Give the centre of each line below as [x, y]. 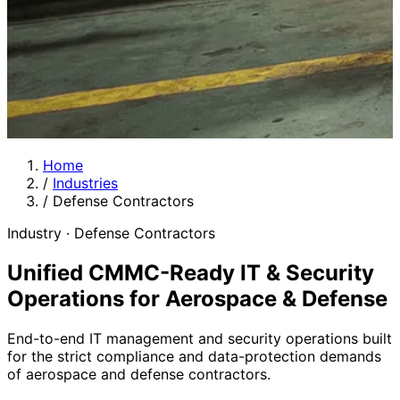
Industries [85, 183]
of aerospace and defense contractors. [139, 374]
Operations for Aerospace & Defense [197, 298]
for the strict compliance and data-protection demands [194, 356]
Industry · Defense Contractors [111, 233]
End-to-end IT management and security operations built [200, 338]
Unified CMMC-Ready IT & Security [191, 272]
